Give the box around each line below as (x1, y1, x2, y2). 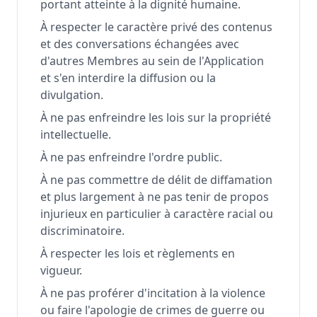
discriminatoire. (40, 223, 125, 238)
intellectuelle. (40, 127, 111, 142)
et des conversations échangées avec (40, 36, 239, 52)
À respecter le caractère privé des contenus (40, 19, 272, 35)
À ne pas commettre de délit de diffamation (40, 172, 272, 188)
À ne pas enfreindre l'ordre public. (40, 149, 222, 165)
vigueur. (40, 263, 82, 278)
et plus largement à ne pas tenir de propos (40, 189, 269, 204)
